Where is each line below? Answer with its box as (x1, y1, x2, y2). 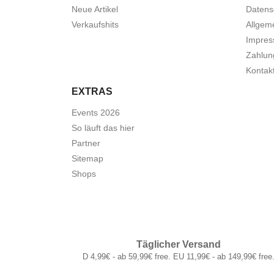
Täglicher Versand (136, 239, 221, 250)
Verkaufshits (72, 19, 119, 29)
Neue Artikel (72, 4, 118, 14)
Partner (72, 138, 100, 148)
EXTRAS (72, 86, 113, 97)
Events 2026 (72, 107, 120, 117)
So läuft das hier (72, 122, 135, 133)
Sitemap (72, 153, 103, 163)
